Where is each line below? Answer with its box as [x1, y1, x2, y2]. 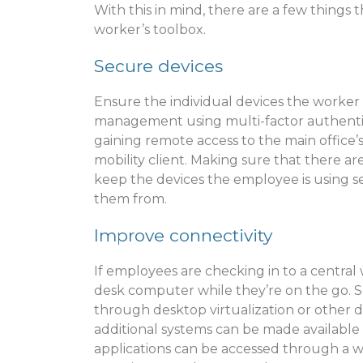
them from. [94, 190, 167, 207]
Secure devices [94, 55, 223, 76]
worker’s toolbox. [94, 21, 206, 37]
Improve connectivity [94, 224, 272, 246]
